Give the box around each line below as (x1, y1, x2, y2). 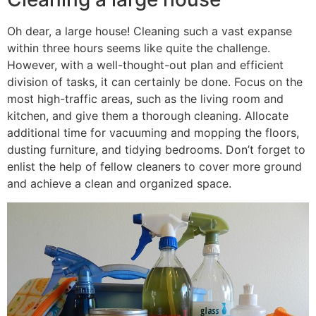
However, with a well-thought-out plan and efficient (7, 58, 284, 73)
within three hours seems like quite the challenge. (7, 41, 270, 56)
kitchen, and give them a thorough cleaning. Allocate (7, 109, 288, 123)
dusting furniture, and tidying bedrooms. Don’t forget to (7, 142, 305, 157)
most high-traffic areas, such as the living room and (7, 92, 284, 107)
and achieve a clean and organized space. (7, 176, 231, 191)
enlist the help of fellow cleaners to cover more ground (7, 159, 302, 174)
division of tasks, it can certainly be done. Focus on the (7, 75, 303, 90)
